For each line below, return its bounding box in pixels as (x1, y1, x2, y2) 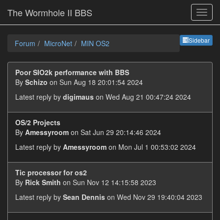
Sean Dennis (63, 192, 105, 202)
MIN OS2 (81, 38, 110, 48)
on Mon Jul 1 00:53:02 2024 (107, 142, 196, 152)
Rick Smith (25, 177, 61, 187)
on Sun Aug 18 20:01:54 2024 (48, 77, 143, 87)
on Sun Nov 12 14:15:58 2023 (61, 177, 156, 187)
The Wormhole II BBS (7, 6, 92, 19)
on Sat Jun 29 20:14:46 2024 (69, 127, 161, 137)
